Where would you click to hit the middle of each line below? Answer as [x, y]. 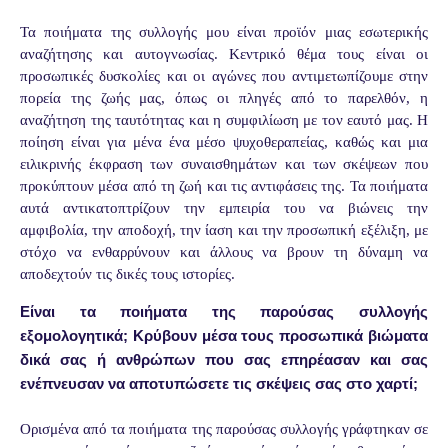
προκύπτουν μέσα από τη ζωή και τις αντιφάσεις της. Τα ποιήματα [224, 186]
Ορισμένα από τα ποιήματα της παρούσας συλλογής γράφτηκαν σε [224, 429]
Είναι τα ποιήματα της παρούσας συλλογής [224, 312]
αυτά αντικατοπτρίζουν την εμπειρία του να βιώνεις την [224, 208]
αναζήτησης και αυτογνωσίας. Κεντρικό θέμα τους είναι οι [224, 54]
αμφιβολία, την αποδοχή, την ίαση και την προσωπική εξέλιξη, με [224, 230]
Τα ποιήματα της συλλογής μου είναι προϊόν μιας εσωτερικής [224, 32]
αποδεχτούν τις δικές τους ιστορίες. [127, 274]
